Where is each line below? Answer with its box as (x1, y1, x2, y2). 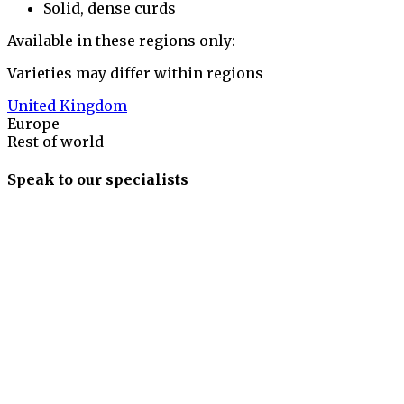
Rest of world (7, 133, 104, 151)
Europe (7, 115, 60, 133)
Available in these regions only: (7, 32, 235, 50)
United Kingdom (7, 96, 127, 115)
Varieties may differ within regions (7, 64, 263, 83)
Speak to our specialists (7, 170, 188, 188)
